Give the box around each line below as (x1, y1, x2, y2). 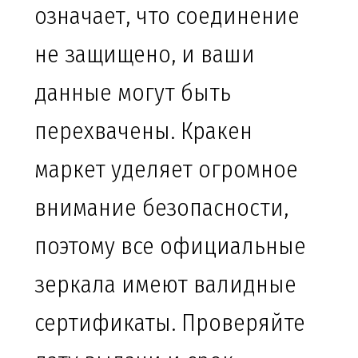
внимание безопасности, (34, 193, 288, 223)
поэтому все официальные (34, 232, 306, 261)
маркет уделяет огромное (34, 155, 298, 185)
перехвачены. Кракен (34, 117, 253, 146)
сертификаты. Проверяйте (34, 308, 305, 338)
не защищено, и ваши (34, 40, 255, 70)
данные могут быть (34, 78, 231, 108)
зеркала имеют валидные (34, 270, 296, 300)
